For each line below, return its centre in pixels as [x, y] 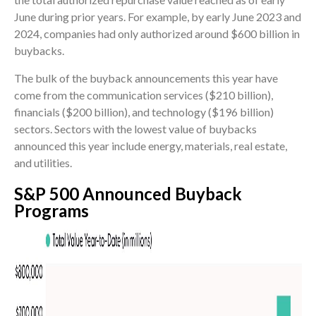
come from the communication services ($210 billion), [144, 95]
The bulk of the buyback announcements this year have [146, 78]
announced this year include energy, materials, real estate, [151, 146]
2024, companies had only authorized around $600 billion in [157, 34]
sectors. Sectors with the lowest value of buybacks [135, 129]
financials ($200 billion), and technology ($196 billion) [144, 112]
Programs [51, 211]
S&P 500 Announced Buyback [128, 194]
